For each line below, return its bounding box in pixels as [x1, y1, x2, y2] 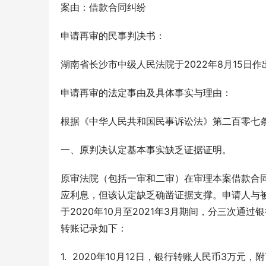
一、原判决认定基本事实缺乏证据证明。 [61, 144, 232, 156]
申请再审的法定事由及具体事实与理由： [61, 87, 232, 99]
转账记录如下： [61, 222, 127, 234]
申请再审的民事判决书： [61, 30, 165, 42]
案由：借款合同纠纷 [61, 1, 146, 13]
